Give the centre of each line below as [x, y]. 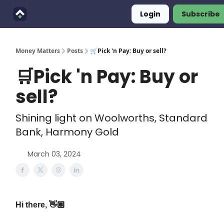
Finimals [53, 15]
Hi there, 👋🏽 [40, 205]
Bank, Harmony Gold [67, 132]
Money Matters [38, 51]
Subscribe [201, 14]
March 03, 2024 [54, 154]
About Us [114, 15]
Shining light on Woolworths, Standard [111, 118]
